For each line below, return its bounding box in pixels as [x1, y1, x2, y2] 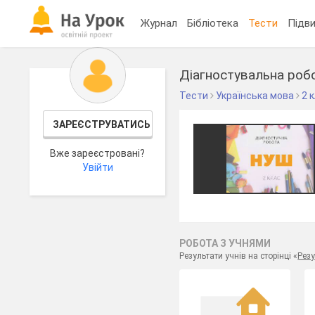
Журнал [141, 16, 178, 30]
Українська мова [216, 90, 295, 101]
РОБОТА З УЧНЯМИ [179, 238, 271, 249]
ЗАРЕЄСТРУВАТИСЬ [52, 119, 150, 130]
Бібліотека [187, 16, 239, 30]
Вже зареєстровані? [50, 148, 146, 159]
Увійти [82, 162, 113, 173]
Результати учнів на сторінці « [179, 251, 298, 261]
